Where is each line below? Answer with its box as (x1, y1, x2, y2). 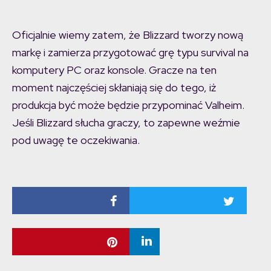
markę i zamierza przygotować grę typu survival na (12, 45, 249, 60)
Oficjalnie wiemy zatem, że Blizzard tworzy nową (12, 28, 243, 42)
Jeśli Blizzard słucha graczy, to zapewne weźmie (12, 116, 240, 130)
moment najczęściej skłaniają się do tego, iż (12, 80, 216, 95)
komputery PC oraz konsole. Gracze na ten (12, 63, 217, 77)
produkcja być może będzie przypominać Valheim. (12, 98, 244, 113)
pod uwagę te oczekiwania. (12, 133, 140, 148)
